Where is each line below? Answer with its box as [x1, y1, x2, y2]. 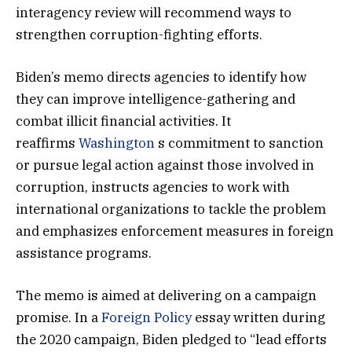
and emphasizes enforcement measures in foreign [16, 222, 334, 240]
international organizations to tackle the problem [16, 200, 326, 218]
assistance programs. [16, 244, 152, 262]
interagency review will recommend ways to [16, 3, 291, 21]
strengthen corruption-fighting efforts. [16, 25, 262, 43]
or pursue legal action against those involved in [16, 156, 314, 174]
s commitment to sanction [155, 134, 324, 152]
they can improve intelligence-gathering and [16, 90, 295, 108]
